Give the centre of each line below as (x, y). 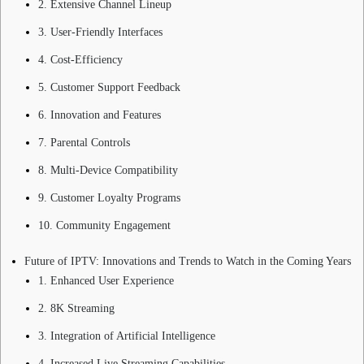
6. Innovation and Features (100, 115)
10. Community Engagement (104, 225)
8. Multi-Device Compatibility (108, 170)
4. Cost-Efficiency (80, 59)
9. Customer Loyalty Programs (109, 197)
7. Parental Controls (84, 142)
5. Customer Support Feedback (109, 87)
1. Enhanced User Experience (106, 280)
